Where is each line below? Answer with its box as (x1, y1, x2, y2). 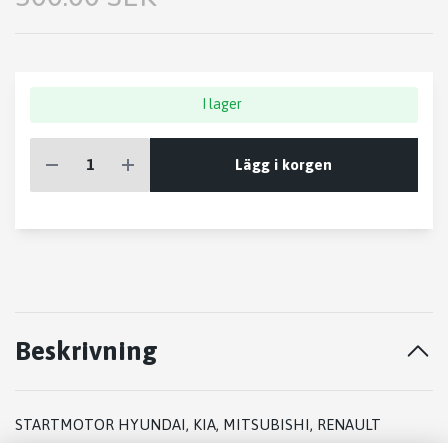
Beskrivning (15, 335, 158, 367)
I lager (202, 96, 243, 113)
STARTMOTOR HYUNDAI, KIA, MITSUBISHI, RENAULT (15, 416, 381, 434)
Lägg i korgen (235, 155, 333, 173)
